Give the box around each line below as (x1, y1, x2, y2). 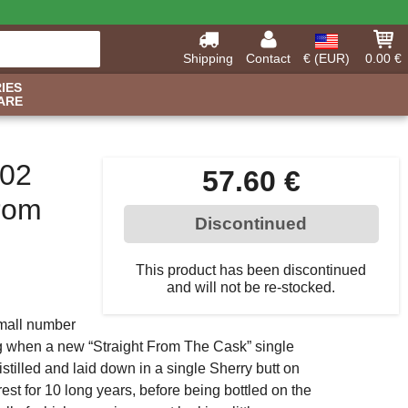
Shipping (183, 51, 233, 66)
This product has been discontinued (136, 262, 366, 278)
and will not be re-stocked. (167, 280, 335, 295)
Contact (246, 51, 291, 66)
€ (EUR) (303, 51, 350, 66)
